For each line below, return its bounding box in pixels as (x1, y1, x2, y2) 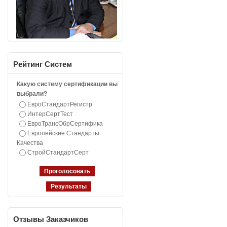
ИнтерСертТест (27, 110, 73, 118)
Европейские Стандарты (27, 130, 99, 137)
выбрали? (16, 90, 47, 97)
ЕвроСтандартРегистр (27, 101, 92, 108)
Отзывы (13, 215, 44, 223)
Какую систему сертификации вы (16, 81, 118, 88)
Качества (16, 139, 43, 146)
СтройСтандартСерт (27, 149, 89, 156)
